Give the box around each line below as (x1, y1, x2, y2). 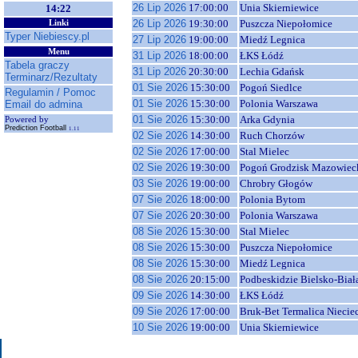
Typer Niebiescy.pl (5, 30, 89, 42)
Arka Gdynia (240, 113, 295, 125)
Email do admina (5, 98, 82, 110)
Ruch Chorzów (240, 129, 304, 141)
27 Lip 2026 (133, 34, 186, 46)
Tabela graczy (5, 59, 70, 71)
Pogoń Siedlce (240, 82, 302, 93)
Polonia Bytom (240, 193, 305, 205)
